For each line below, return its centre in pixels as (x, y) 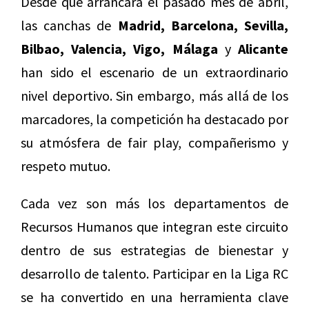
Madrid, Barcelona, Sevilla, (203, 26)
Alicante (263, 49)
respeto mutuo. (66, 166)
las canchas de (69, 26)
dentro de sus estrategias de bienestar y (154, 250)
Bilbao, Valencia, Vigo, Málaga (119, 49)
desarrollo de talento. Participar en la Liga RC (154, 274)
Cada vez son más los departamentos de (154, 203)
